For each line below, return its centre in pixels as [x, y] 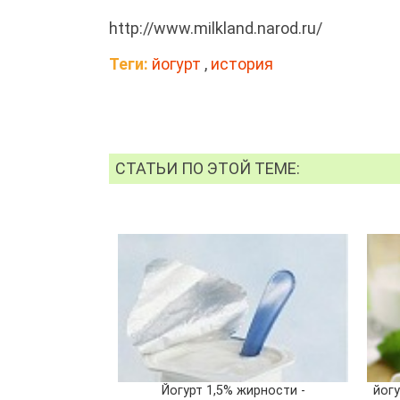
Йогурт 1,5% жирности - [233, 390]
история [242, 63]
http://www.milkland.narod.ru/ [216, 28]
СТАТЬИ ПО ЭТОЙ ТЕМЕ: [208, 168]
